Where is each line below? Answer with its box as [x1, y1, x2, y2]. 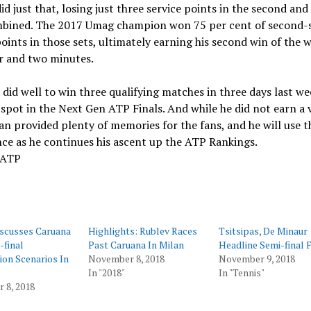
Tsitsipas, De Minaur [219, 224, 308, 237]
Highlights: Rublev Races [88, 224, 198, 237]
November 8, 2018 [88, 252, 165, 265]
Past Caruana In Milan [88, 238, 185, 251]
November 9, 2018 [219, 252, 295, 265]
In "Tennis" [219, 266, 264, 279]
